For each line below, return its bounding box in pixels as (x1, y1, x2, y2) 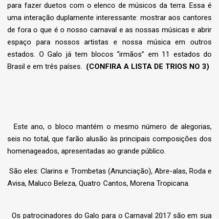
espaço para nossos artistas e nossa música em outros (7, 38, 212, 47)
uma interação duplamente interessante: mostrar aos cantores (7, 13, 212, 22)
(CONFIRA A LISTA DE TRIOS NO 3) (86, 62, 209, 71)
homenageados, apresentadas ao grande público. (7, 147, 166, 156)
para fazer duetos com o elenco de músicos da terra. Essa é (7, 1, 212, 10)
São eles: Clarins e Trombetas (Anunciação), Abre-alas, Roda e (7, 167, 212, 176)
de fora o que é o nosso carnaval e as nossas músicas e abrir (7, 25, 212, 35)
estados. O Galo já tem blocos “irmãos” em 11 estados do (7, 50, 212, 59)
